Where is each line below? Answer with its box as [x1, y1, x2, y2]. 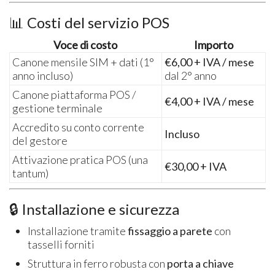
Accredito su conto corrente [12, 120, 145, 134]
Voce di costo [53, 37, 118, 52]
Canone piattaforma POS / [12, 87, 136, 101]
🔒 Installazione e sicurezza [9, 199, 180, 218]
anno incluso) [12, 68, 74, 82]
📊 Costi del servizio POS [9, 13, 170, 31]
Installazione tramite [28, 223, 128, 238]
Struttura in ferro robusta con [28, 256, 168, 270]
